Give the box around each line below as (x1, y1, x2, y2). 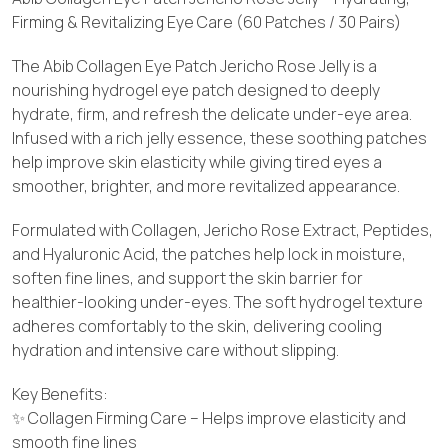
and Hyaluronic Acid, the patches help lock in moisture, (12, 242, 406, 265)
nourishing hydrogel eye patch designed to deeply (12, 78, 380, 101)
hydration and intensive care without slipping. (12, 338, 339, 361)
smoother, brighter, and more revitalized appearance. (12, 174, 400, 197)
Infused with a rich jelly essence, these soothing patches (12, 126, 427, 149)
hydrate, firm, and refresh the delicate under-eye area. (12, 102, 412, 125)
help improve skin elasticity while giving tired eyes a (12, 150, 382, 173)
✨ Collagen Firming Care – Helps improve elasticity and (12, 406, 406, 429)
